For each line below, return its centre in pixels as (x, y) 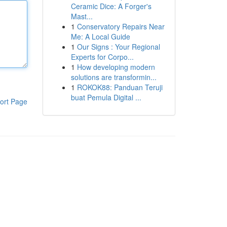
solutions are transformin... (113, 77)
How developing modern (116, 67)
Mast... (82, 16)
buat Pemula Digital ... (106, 97)
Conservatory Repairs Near (121, 26)
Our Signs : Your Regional (118, 47)
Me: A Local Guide (100, 36)
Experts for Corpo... (102, 57)
